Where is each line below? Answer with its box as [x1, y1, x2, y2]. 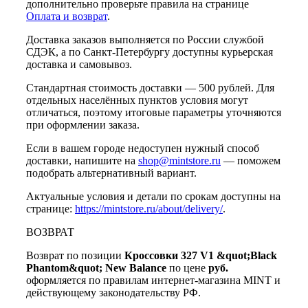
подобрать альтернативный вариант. [26, 167, 197, 179]
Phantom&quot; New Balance [26, 262, 166, 274]
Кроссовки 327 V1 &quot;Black [124, 250, 277, 262]
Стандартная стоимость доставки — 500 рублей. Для [26, 82, 274, 94]
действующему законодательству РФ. [26, 287, 201, 299]
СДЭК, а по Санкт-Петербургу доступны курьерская [26, 46, 273, 58]
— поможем [221, 155, 280, 167]
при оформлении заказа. [26, 119, 140, 131]
